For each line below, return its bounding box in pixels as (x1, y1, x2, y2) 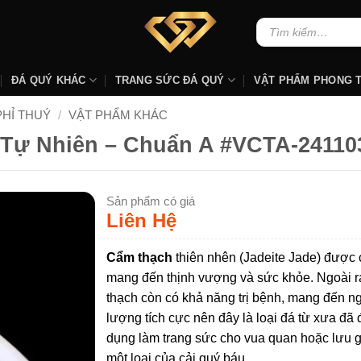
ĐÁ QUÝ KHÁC (10, 73, 86, 86)
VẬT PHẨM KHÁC (68, 108, 168, 122)
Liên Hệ (106, 209, 177, 231)
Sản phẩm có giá (106, 193, 196, 208)
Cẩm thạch (106, 250, 173, 264)
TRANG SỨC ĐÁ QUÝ (114, 73, 225, 86)
